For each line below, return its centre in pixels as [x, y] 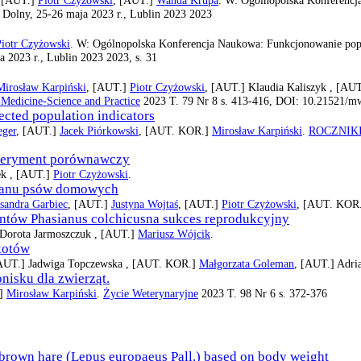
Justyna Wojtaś [145, 203]
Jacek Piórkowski [99, 130]
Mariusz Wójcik [174, 233]
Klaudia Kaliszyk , [292, 87]
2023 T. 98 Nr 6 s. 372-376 [263, 293]
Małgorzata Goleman [247, 263]
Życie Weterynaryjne [151, 293]
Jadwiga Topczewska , [80, 263]
